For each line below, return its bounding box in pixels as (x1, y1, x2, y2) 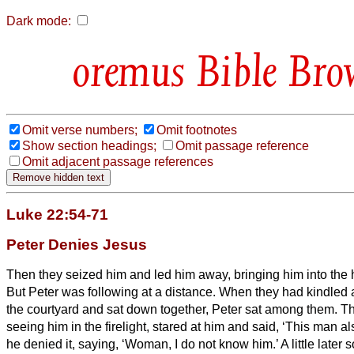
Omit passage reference (175, 138, 309, 153)
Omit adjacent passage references (22, 154, 213, 168)
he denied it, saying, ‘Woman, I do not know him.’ (6, 337, 281, 351)
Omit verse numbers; (22, 122, 137, 137)
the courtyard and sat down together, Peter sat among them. (6, 302, 341, 316)
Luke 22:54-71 (6, 205, 108, 223)
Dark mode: (6, 14, 71, 28)
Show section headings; (22, 138, 156, 153)
